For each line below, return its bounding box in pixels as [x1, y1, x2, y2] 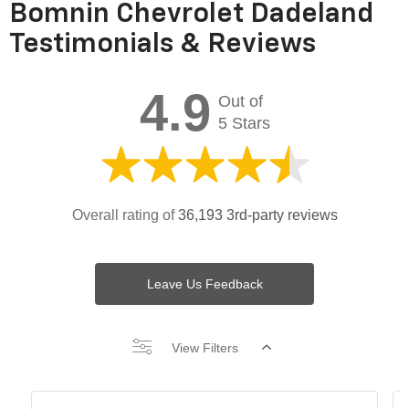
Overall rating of [71, 207, 178, 224]
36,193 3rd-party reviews [177, 207, 338, 224]
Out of [217, 92, 263, 111]
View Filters [172, 341, 239, 356]
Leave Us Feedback [146, 277, 263, 292]
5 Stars [217, 114, 270, 133]
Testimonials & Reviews [9, 31, 316, 59]
